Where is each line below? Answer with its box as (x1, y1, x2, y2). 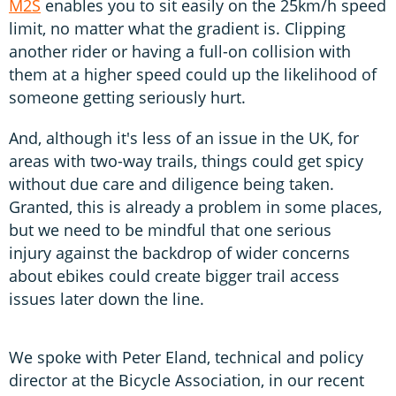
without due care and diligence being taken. (9, 172, 334, 194)
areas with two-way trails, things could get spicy (9, 149, 363, 171)
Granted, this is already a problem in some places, (9, 195, 382, 217)
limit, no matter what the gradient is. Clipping (9, 17, 346, 39)
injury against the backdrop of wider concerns (9, 241, 350, 263)
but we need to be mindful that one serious (9, 218, 331, 240)
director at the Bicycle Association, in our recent (9, 369, 364, 391)
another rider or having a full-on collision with (9, 40, 351, 62)
